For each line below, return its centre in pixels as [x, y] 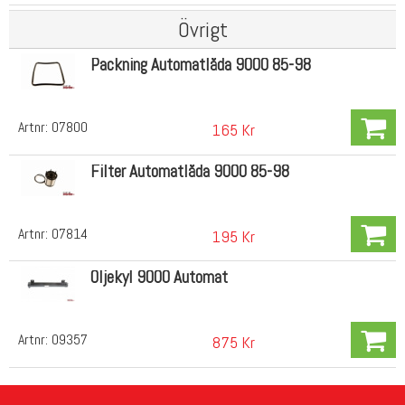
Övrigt [202, 30]
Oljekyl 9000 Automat [159, 278]
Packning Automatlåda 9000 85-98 [200, 65]
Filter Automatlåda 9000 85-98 [189, 171]
